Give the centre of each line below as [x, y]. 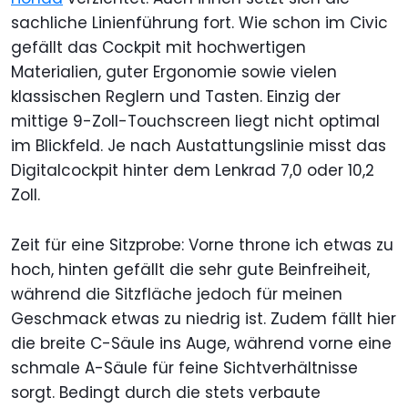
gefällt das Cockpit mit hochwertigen [158, 48]
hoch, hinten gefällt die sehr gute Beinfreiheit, [190, 270]
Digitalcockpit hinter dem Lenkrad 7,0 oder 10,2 [193, 171]
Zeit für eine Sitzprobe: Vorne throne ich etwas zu [202, 245]
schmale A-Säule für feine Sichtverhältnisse [184, 368]
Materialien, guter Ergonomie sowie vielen [174, 72]
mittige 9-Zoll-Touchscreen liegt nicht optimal [195, 122]
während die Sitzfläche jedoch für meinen [177, 295]
